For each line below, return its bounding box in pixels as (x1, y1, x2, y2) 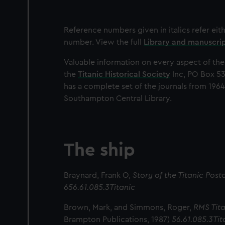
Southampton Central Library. (64, 94, 172, 102)
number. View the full (64, 38, 144, 46)
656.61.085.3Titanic (64, 183, 135, 191)
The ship (64, 141, 135, 159)
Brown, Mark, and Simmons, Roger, (64, 203, 193, 211)
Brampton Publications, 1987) (64, 215, 172, 223)
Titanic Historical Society (78, 70, 170, 78)
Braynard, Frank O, (64, 171, 133, 179)
